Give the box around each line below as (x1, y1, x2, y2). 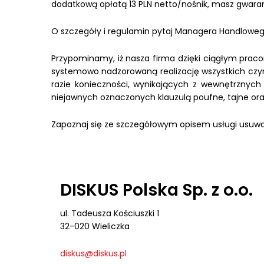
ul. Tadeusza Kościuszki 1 (60, 207, 159, 219)
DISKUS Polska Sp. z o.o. (60, 179, 253, 202)
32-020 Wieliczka (60, 220, 130, 232)
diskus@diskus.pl (60, 247, 127, 259)
